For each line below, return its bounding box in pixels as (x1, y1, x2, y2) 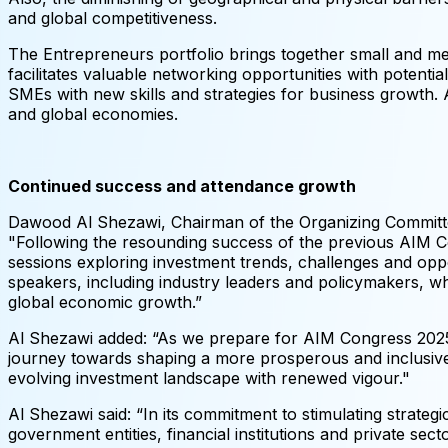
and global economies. (8, 104, 178, 125)
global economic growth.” (8, 292, 202, 313)
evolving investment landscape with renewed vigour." (8, 368, 410, 389)
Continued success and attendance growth (8, 176, 356, 197)
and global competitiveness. (8, 8, 217, 29)
